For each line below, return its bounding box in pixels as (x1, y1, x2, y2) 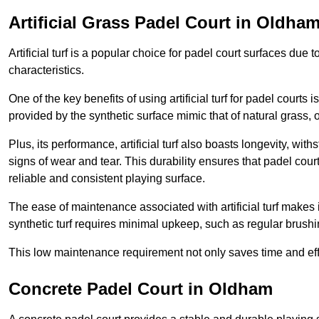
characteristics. (9, 64, 84, 77)
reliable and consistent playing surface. (9, 172, 205, 185)
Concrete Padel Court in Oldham (9, 279, 273, 299)
